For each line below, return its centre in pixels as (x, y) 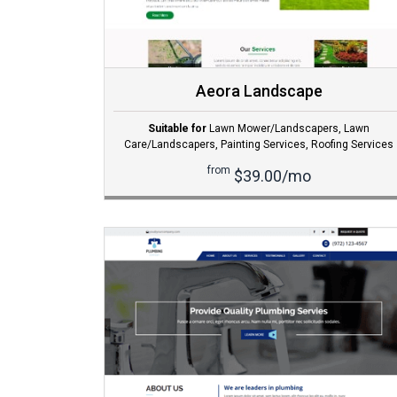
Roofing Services (352, 145)
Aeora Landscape (259, 91)
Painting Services (263, 145)
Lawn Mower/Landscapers (274, 129)
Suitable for (177, 129)
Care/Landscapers (170, 145)
